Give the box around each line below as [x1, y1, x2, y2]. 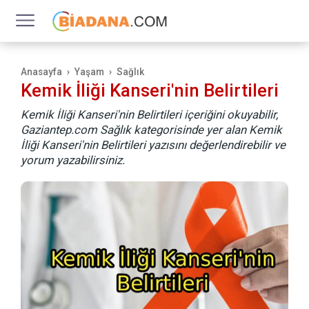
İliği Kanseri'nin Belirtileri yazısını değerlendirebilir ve [21, 138, 286, 152]
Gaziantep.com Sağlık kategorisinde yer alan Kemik [21, 123, 282, 137]
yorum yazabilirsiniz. [21, 153, 125, 167]
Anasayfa [21, 66, 62, 77]
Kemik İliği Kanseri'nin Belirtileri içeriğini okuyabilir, [21, 108, 278, 121]
